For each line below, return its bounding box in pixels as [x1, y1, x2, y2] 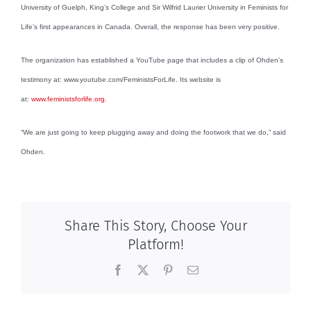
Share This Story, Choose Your [64, 217, 247, 235]
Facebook [123, 264, 166, 276]
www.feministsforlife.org [31, 94, 105, 103]
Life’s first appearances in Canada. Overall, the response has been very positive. [21, 22, 280, 31]
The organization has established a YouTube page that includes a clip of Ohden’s [21, 56, 283, 64]
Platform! [127, 236, 184, 253]
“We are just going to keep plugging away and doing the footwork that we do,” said [21, 128, 286, 136]
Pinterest [173, 264, 210, 276]
